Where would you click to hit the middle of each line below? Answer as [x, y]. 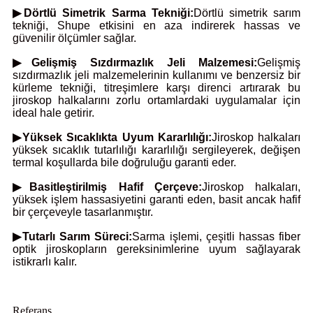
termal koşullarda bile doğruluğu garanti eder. [124, 162]
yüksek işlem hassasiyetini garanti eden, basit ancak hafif [156, 199]
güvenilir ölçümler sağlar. [74, 38]
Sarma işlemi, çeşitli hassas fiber [217, 236]
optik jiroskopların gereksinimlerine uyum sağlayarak [156, 249]
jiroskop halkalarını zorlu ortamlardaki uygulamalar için [156, 100]
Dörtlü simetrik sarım [247, 13]
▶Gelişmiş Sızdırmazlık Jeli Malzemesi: [135, 62]
